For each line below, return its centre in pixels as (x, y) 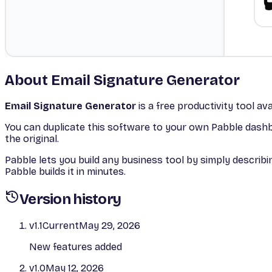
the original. (32, 139)
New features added (76, 247)
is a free (155, 106)
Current (61, 226)
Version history (70, 199)
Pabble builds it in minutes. (65, 172)
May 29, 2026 (110, 226)
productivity (205, 106)
